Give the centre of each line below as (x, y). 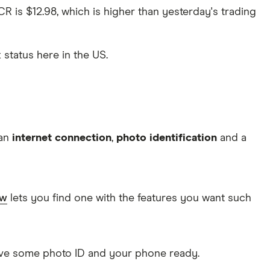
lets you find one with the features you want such (129, 198)
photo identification (167, 138)
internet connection (62, 138)
